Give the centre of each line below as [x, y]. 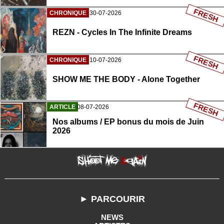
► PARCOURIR [112, 199]
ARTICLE [62, 107]
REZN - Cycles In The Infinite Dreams [122, 32]
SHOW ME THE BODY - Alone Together [126, 79]
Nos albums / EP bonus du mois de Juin [128, 122]
